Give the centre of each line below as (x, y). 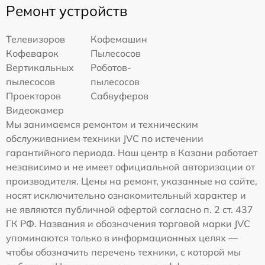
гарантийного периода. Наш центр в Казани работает (132, 152)
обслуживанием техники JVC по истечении (105, 138)
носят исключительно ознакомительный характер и (126, 195)
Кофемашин (119, 39)
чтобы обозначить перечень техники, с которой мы (123, 252)
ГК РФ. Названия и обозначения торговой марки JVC (128, 223)
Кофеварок (32, 53)
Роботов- (111, 67)
